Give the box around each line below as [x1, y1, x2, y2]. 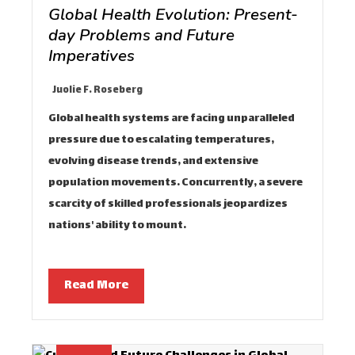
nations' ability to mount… [48, 216, 186, 236]
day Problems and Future [48, 24, 235, 47]
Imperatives [48, 44, 135, 67]
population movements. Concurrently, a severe [48, 174, 303, 193]
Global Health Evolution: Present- [48, 3, 298, 26]
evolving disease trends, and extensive [48, 152, 258, 172]
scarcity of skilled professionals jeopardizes [48, 195, 288, 215]
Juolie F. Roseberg [52, 82, 143, 100]
